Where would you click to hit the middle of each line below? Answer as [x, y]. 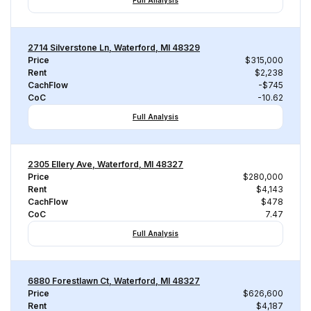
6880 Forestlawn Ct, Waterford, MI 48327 [114, 281]
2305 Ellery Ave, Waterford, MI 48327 [106, 164]
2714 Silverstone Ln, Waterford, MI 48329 [114, 48]
